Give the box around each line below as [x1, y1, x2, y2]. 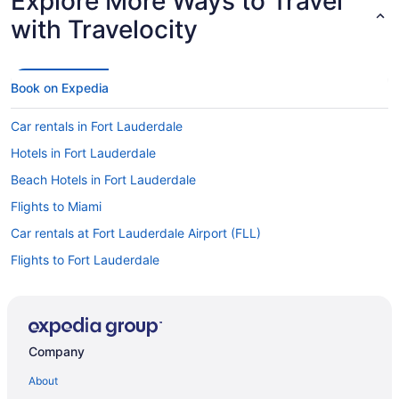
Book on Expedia [11, 79, 109, 95]
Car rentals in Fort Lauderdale [11, 118, 183, 134]
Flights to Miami [11, 198, 102, 214]
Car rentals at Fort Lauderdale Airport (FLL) [11, 224, 261, 240]
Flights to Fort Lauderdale [11, 251, 159, 267]
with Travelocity [11, 13, 198, 45]
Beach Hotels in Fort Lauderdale [11, 171, 196, 187]
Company [28, 344, 85, 360]
